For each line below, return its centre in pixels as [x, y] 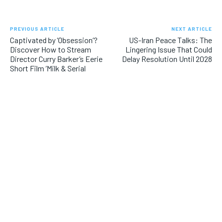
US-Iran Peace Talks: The [170, 40]
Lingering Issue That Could [168, 50]
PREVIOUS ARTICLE [37, 29]
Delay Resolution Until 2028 [167, 59]
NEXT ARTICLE [192, 29]
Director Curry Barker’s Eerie [56, 59]
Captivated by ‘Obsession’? [54, 40]
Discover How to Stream [51, 50]
